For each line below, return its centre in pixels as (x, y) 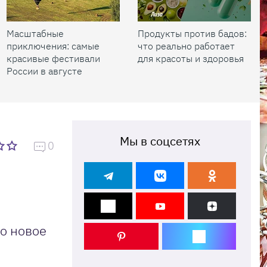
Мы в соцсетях (160, 141)
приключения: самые (53, 46)
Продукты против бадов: (192, 33)
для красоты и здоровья (191, 58)
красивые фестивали (53, 58)
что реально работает (186, 46)
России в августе (44, 71)
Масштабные (35, 33)
